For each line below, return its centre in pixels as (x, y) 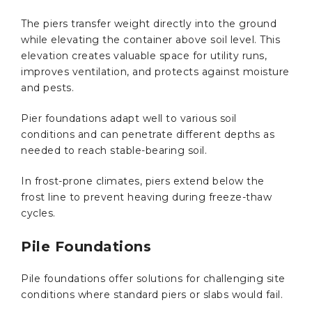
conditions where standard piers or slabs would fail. (154, 294)
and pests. (47, 87)
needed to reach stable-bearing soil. (116, 150)
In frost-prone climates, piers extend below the (143, 181)
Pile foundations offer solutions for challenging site (153, 278)
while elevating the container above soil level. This (150, 39)
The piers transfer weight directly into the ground (149, 23)
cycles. (38, 213)
